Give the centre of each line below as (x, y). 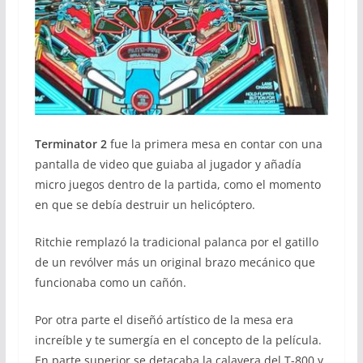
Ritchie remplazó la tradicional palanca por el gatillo (176, 241)
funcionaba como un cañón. (110, 282)
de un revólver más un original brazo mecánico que (175, 262)
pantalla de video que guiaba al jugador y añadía (168, 164)
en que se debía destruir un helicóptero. (145, 204)
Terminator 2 (70, 143)
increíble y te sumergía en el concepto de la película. (178, 340)
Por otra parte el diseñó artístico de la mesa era (164, 319)
